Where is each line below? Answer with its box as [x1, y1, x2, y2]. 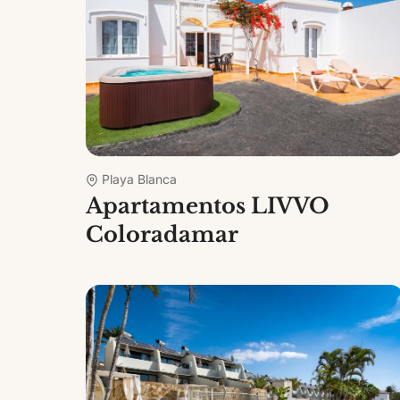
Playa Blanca [102, 171, 177, 187]
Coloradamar [86, 221, 238, 247]
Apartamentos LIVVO [86, 192, 329, 219]
